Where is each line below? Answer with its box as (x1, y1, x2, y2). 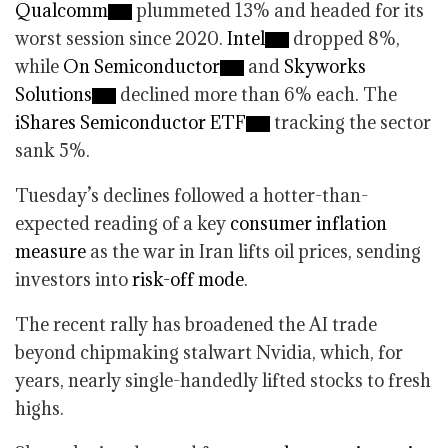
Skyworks (284, 55, 366, 78)
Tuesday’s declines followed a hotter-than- (15, 184, 368, 207)
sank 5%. (15, 139, 90, 162)
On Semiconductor (63, 55, 220, 78)
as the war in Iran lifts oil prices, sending (86, 240, 421, 263)
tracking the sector (270, 111, 431, 134)
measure (15, 240, 86, 263)
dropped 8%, (289, 27, 400, 50)
